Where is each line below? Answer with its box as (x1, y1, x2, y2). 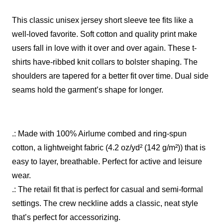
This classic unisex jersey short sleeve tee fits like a (12, 15, 193, 24)
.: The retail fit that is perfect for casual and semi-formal (12, 185, 203, 194)
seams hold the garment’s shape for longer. (12, 85, 163, 94)
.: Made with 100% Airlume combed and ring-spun (12, 129, 187, 138)
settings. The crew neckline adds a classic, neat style (12, 199, 198, 208)
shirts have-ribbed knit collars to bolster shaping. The (12, 57, 198, 66)
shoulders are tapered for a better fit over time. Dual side (12, 71, 209, 80)
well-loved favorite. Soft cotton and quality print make (12, 29, 197, 38)
